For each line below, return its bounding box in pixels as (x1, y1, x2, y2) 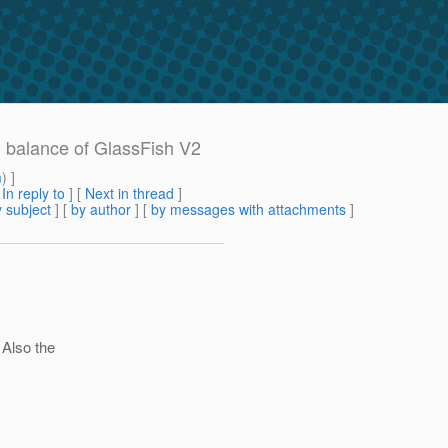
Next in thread (85, 183, 174, 204)
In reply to (2, 183, 65, 204)
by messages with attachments (151, 199, 346, 220)
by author (71, 199, 131, 220)
